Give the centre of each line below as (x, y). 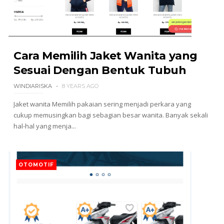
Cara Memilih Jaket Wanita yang (105, 56)
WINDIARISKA (32, 86)
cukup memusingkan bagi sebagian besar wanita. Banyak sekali (110, 115)
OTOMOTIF (36, 165)
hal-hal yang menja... (44, 126)
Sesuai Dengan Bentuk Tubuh (100, 70)
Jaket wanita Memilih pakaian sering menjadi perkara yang (102, 104)
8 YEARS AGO (80, 86)
